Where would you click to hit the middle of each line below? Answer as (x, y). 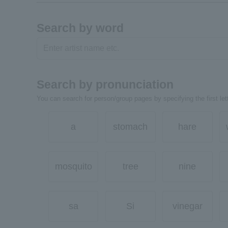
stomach (131, 127)
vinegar (187, 206)
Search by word (80, 28)
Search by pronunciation (105, 84)
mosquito (73, 167)
